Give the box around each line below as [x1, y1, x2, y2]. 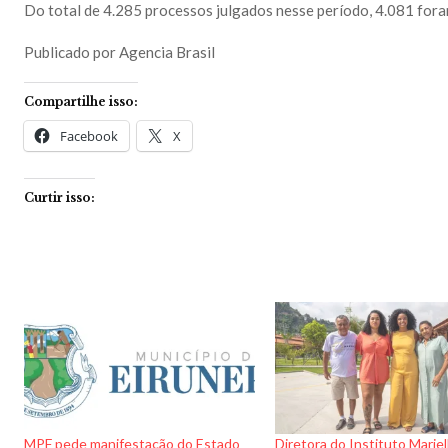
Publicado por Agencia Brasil [24, 42, 215, 61]
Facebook [60, 126, 118, 145]
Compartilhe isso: [24, 93, 138, 109]
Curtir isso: [24, 189, 95, 205]
